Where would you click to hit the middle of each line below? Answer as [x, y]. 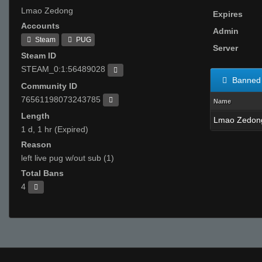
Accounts [40, 26]
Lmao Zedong [47, 11]
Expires [228, 14]
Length [35, 116]
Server [225, 48]
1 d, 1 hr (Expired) [55, 129]
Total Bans [42, 173]
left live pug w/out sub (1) [68, 158]
